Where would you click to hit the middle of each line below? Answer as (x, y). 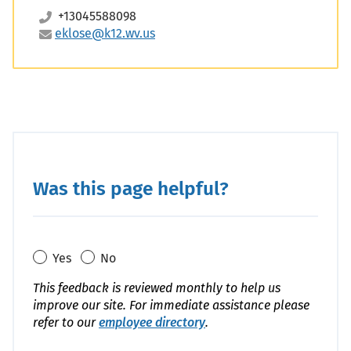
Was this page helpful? (131, 188)
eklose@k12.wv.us (105, 33)
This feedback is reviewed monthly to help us (157, 288)
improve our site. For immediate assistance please (171, 305)
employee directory (152, 322)
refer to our (66, 322)
